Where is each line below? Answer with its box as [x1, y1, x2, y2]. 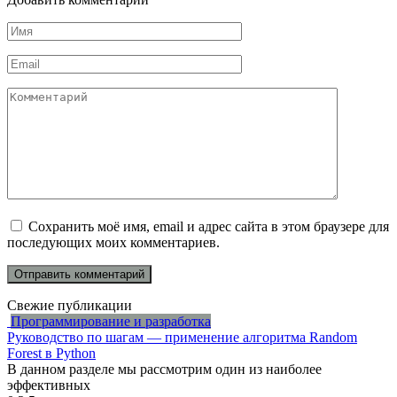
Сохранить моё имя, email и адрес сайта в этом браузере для [28, 218, 389, 234]
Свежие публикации [7, 297, 132, 313]
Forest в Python [7, 345, 96, 361]
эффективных [7, 377, 90, 393]
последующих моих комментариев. [7, 234, 220, 250]
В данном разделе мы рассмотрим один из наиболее [7, 361, 322, 377]
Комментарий [6, 86, 90, 102]
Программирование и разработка [11, 313, 211, 329]
